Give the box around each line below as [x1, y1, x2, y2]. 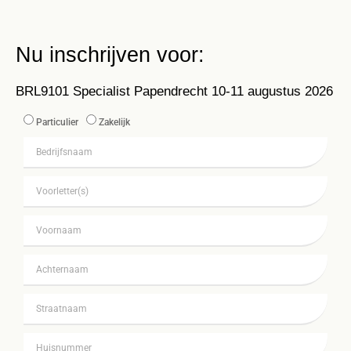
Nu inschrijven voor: [16, 43, 204, 67]
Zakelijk [99, 117, 130, 128]
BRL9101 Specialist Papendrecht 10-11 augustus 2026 [16, 84, 333, 100]
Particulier [36, 117, 78, 128]
